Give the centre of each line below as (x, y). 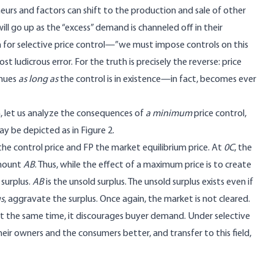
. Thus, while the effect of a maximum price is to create (143, 165)
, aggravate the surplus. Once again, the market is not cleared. (127, 199)
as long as (38, 80)
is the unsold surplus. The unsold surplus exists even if (149, 182)
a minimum (169, 114)
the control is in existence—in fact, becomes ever (157, 80)
